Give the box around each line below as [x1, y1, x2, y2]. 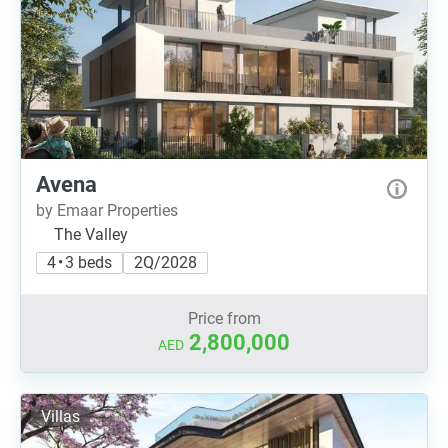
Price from [187, 309, 261, 328]
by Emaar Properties [36, 201, 178, 220]
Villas [41, 407, 80, 426]
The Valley [54, 225, 128, 244]
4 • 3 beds [47, 253, 112, 272]
